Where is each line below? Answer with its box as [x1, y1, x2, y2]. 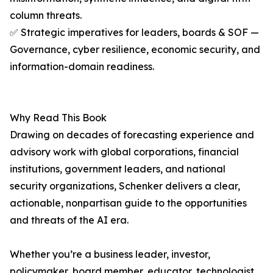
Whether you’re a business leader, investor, [10, 248, 210, 261]
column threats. [10, 9, 82, 22]
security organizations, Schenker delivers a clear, [10, 180, 240, 193]
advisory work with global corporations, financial [10, 146, 239, 158]
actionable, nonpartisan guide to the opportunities [10, 197, 247, 210]
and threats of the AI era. [10, 214, 129, 227]
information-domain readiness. [10, 60, 154, 73]
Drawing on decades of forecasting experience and [10, 129, 254, 141]
